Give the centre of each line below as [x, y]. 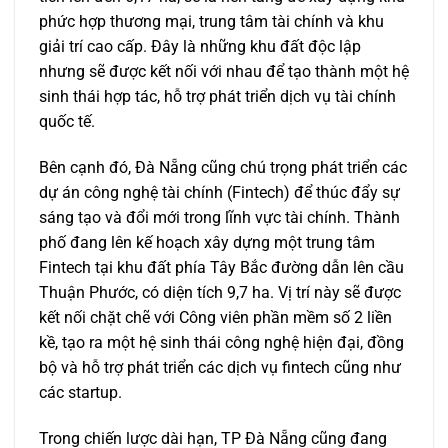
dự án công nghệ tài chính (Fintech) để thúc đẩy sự [219, 192]
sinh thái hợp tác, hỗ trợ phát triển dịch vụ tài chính [217, 96]
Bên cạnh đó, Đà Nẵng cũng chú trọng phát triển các [223, 167]
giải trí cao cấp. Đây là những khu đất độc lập [200, 46]
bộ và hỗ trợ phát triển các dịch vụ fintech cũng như [220, 367]
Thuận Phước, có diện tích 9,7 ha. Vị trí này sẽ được [220, 292]
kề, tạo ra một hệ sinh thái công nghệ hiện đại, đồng [221, 342]
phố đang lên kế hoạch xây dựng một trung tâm [207, 242]
